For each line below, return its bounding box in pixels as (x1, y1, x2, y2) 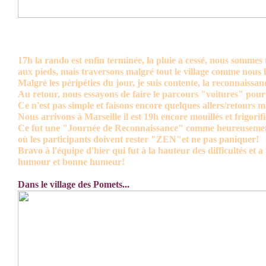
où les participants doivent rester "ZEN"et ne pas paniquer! (18, 134, 259, 144)
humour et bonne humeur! (18, 157, 125, 167)
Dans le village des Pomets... (18, 179, 129, 189)
